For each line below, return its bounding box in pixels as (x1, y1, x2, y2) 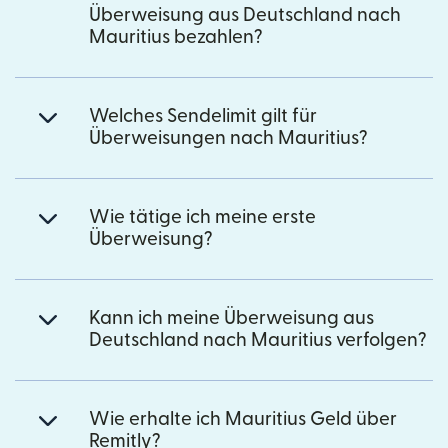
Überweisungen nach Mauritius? (89, 128, 368, 148)
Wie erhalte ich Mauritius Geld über (89, 409, 397, 429)
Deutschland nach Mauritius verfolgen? (89, 330, 427, 350)
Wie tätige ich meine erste (89, 207, 316, 227)
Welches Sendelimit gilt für (89, 106, 317, 126)
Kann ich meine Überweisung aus (89, 308, 374, 328)
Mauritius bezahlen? (89, 27, 263, 47)
